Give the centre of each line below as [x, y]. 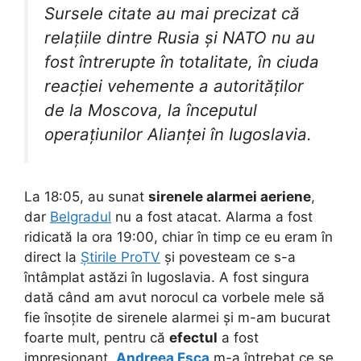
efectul [193, 338]
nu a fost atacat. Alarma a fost [212, 217]
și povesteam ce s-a [228, 257]
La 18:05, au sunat [86, 197]
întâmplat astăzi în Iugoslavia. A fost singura [167, 278]
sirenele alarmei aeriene [230, 197]
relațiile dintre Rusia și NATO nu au [180, 37]
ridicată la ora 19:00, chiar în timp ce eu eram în [178, 237]
